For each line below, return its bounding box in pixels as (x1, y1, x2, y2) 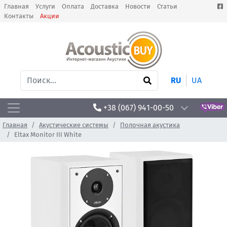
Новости (125, 3, 150, 10)
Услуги (35, 3, 55, 10)
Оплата (62, 3, 84, 10)
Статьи (157, 3, 177, 10)
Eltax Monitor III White (14, 131, 82, 138)
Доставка (91, 3, 119, 10)
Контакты (4, 12, 33, 20)
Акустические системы (39, 121, 108, 129)
